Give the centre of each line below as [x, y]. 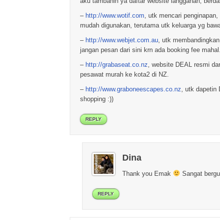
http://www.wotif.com [115, 15]
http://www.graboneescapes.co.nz [133, 89]
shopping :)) [97, 99]
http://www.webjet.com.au [122, 40]
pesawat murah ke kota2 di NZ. [124, 74]
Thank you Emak [148, 174]
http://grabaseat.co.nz [117, 65]
